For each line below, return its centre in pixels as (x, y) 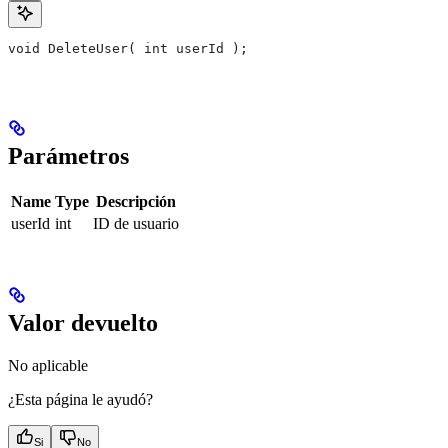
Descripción (136, 201)
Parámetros (68, 156)
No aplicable (48, 365)
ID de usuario (136, 223)
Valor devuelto (83, 322)
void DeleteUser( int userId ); (128, 49)
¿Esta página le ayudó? (80, 399)
